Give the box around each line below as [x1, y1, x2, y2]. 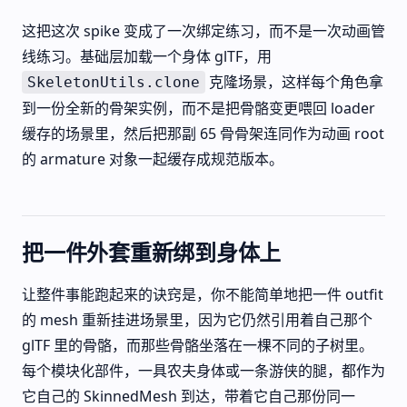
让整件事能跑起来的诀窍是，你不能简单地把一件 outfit [22, 284, 383, 304]
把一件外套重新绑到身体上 [22, 237, 282, 267]
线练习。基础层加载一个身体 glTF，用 [22, 46, 272, 66]
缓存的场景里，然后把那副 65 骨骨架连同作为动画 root [22, 124, 384, 144]
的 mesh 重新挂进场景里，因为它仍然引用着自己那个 [22, 310, 372, 330]
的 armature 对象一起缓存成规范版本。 [22, 149, 283, 169]
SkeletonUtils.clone [27, 74, 200, 91]
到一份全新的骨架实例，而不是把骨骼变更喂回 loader [22, 98, 375, 118]
